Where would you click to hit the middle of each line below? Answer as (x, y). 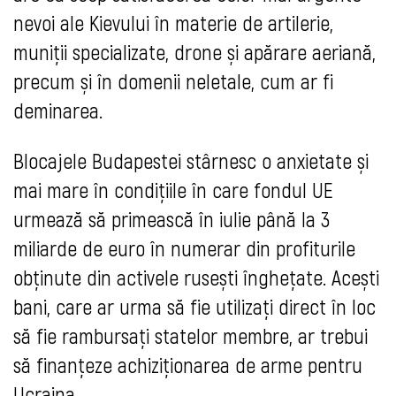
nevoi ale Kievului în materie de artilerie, (173, 23)
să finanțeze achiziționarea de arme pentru (188, 365)
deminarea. (58, 110)
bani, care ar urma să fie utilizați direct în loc (194, 307)
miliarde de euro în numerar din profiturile (184, 248)
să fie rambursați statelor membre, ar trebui (190, 336)
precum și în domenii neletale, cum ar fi (173, 81)
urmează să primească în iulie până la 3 (171, 219)
